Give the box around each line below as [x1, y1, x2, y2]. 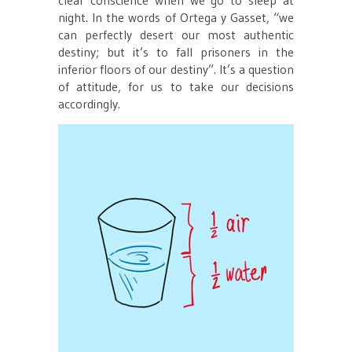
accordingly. [58, 95, 120, 112]
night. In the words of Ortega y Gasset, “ [58, 9, 279, 25]
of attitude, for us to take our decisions [58, 78, 294, 94]
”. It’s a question [207, 60, 295, 77]
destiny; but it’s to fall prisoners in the [58, 43, 294, 60]
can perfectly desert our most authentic [58, 26, 294, 42]
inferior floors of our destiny [58, 60, 208, 77]
